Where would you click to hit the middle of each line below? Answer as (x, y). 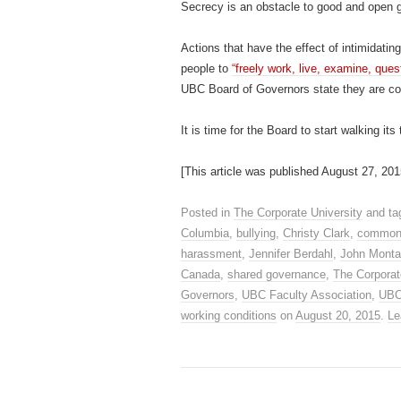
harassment (211, 254)
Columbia (205, 233)
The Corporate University (298, 213)
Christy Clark (316, 233)
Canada (200, 274)
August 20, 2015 (338, 316)
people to (206, 68)
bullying (256, 233)
